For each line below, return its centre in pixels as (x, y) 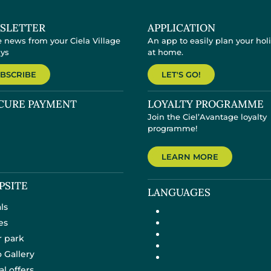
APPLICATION (181, 28)
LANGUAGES (179, 192)
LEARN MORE (190, 157)
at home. (165, 52)
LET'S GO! (181, 74)
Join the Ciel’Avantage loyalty (207, 117)
